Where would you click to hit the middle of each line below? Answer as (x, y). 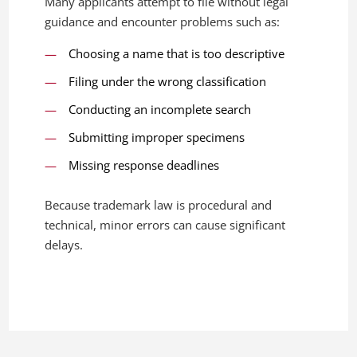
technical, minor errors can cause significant (165, 224)
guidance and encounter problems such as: (163, 21)
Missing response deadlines (144, 165)
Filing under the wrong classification (168, 81)
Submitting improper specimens (157, 137)
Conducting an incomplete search (160, 109)
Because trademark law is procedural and (159, 204)
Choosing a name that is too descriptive (177, 53)
